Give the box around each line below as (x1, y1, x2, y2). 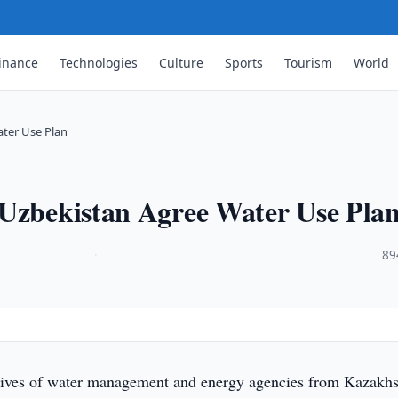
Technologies (60, 53, 139, 71)
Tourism (284, 53, 333, 71)
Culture (159, 53, 204, 71)
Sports (225, 53, 264, 71)
